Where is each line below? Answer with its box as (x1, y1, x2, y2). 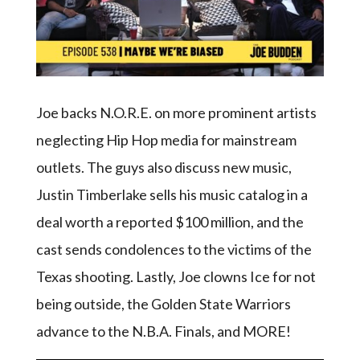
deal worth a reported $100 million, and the (35, 212, 304, 231)
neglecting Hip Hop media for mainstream (35, 130, 297, 149)
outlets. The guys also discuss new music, (35, 157, 292, 176)
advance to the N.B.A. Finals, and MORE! (35, 321, 291, 340)
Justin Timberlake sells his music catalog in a (35, 185, 308, 203)
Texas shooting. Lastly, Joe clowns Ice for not (35, 267, 316, 285)
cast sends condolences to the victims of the (35, 239, 312, 258)
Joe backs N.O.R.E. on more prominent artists (35, 103, 317, 121)
